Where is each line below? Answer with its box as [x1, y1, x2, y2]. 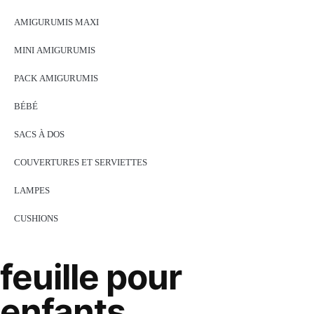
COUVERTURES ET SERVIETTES [14, 157, 147, 169]
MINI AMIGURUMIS [14, 45, 95, 57]
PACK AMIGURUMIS [14, 73, 98, 85]
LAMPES [14, 185, 50, 197]
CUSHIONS [14, 213, 58, 225]
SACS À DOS [14, 129, 64, 141]
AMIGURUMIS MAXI [14, 17, 99, 29]
